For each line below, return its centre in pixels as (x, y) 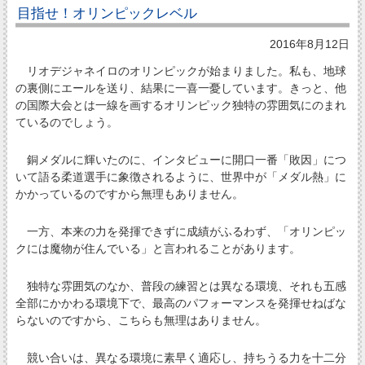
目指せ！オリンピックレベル (107, 14)
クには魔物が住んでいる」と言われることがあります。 (158, 248)
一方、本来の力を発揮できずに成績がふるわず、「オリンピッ (180, 231)
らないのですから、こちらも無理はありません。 (141, 321)
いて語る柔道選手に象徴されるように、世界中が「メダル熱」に (180, 176)
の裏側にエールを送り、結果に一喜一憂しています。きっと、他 (180, 88)
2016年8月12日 (310, 44)
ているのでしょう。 (66, 122)
